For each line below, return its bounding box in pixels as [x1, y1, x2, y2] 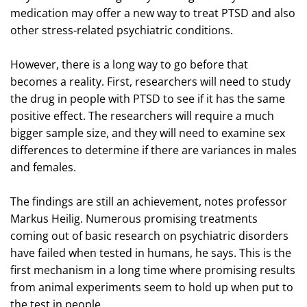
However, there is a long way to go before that [10, 56, 248, 72]
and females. [10, 159, 76, 175]
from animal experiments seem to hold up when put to [10, 279, 293, 295]
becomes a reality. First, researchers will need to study [10, 73, 291, 89]
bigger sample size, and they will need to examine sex [10, 125, 285, 140]
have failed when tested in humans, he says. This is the [10, 245, 291, 260]
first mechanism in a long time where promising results [10, 262, 295, 278]
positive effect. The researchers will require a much [10, 108, 274, 123]
